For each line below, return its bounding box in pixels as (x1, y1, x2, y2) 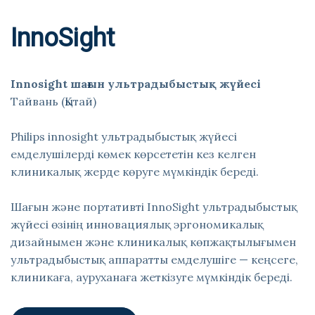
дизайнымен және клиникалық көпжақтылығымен (11, 235, 296, 249)
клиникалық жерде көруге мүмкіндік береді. (11, 165, 259, 179)
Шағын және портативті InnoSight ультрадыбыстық (11, 200, 297, 214)
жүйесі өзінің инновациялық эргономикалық (11, 217, 264, 231)
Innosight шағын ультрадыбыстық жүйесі (11, 77, 261, 91)
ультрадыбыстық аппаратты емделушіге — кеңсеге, (11, 252, 298, 266)
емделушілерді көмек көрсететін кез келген (11, 147, 256, 161)
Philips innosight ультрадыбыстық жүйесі (11, 129, 237, 143)
